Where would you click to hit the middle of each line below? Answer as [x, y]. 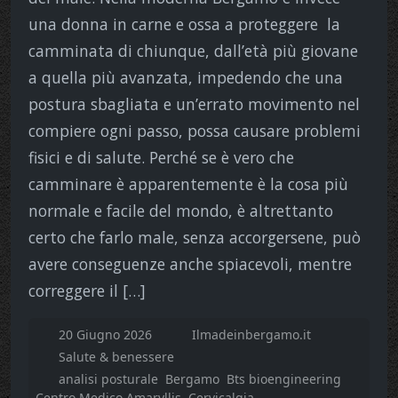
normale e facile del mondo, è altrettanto [181, 210]
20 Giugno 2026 [107, 334]
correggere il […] [87, 290]
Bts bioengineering [283, 378]
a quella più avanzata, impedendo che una [186, 77]
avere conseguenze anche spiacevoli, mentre [190, 263]
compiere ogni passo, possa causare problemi [195, 130]
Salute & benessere [116, 356]
